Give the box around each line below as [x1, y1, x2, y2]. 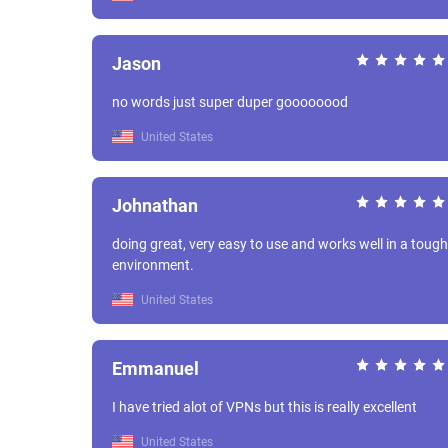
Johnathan [112, 195, 198, 216]
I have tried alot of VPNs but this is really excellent [112, 399, 417, 415]
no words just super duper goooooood [112, 94, 348, 110]
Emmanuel [112, 358, 199, 379]
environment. [112, 257, 194, 273]
